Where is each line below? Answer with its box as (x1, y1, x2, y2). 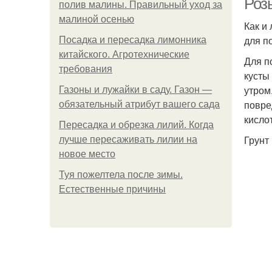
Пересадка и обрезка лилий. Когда (59, 120, 214, 130)
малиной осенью (59, 14, 134, 24)
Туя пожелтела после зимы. (59, 169, 183, 180)
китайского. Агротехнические (59, 49, 189, 59)
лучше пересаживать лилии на (59, 134, 197, 144)
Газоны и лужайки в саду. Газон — (59, 84, 212, 95)
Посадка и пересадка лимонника (59, 35, 206, 45)
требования (59, 64, 112, 74)
